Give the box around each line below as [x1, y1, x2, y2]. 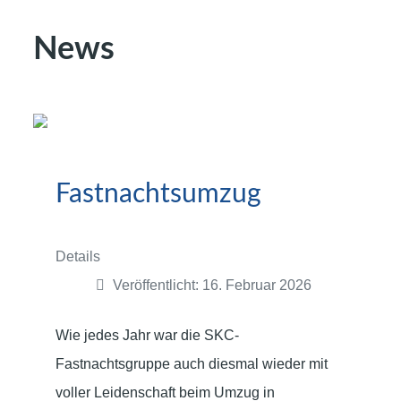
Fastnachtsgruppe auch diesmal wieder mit [55, 356, 328, 371]
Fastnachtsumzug [55, 181, 261, 208]
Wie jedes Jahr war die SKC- [55, 328, 239, 343]
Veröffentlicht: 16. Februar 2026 [113, 277, 311, 293]
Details [55, 249, 100, 264]
